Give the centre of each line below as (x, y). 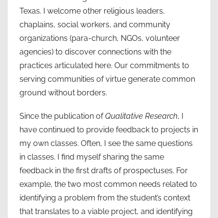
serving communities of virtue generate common (107, 79)
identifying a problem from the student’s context (105, 198)
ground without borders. (63, 92)
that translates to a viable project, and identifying (106, 211)
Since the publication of (62, 116)
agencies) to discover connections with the (95, 52)
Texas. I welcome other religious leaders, (92, 11)
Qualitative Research (141, 116)
